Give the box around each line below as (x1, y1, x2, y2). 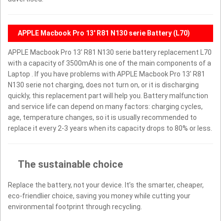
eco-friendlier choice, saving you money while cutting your (8, 191, 190, 200)
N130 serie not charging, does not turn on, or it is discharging (8, 80, 199, 89)
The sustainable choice (18, 158, 123, 170)
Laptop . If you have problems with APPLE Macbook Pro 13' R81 (8, 70, 205, 78)
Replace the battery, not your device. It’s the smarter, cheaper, (8, 181, 204, 189)
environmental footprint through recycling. (8, 202, 142, 211)
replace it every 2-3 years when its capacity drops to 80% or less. (8, 124, 212, 132)
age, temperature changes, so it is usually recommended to (8, 113, 197, 121)
